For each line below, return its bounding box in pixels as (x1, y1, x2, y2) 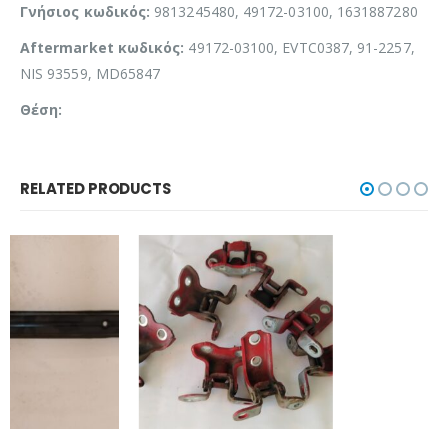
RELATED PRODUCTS (20, 177, 171, 199)
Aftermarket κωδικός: (20, 37, 189, 57)
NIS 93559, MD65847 (20, 63, 161, 83)
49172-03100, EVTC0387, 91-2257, (188, 37, 415, 57)
